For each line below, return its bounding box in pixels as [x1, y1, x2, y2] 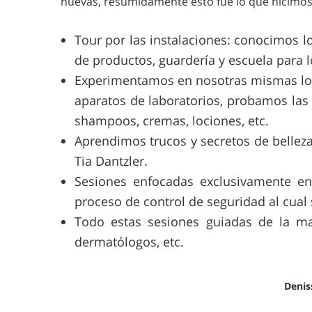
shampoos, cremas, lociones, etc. [75, 112, 269, 130]
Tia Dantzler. [75, 153, 148, 170]
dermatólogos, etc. [75, 233, 184, 251]
